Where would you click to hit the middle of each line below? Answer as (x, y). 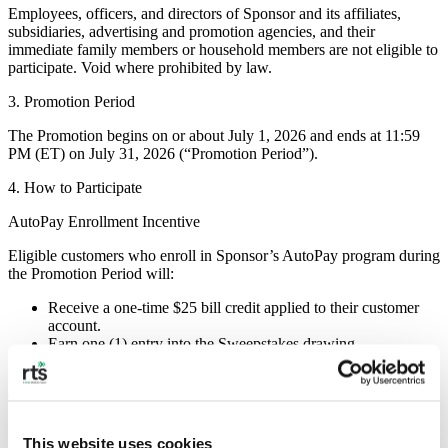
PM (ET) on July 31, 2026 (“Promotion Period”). (163, 154)
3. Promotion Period (71, 102)
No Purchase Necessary (83, 430)
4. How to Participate (75, 188)
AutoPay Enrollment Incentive (104, 222)
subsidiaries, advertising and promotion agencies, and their (191, 32)
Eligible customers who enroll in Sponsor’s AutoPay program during (224, 256)
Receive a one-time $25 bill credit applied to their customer (233, 308)
